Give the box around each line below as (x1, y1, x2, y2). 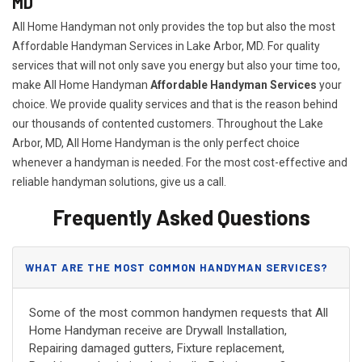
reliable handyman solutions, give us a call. (12, 175, 226, 188)
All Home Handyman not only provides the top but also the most (12, 19, 335, 33)
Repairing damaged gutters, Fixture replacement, (29, 340, 284, 356)
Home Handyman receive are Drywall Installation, (29, 322, 287, 338)
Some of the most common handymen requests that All (29, 305, 328, 320)
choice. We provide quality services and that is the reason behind (12, 97, 338, 111)
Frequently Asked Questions (52, 204, 310, 229)
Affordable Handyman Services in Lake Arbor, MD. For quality (12, 39, 320, 53)
